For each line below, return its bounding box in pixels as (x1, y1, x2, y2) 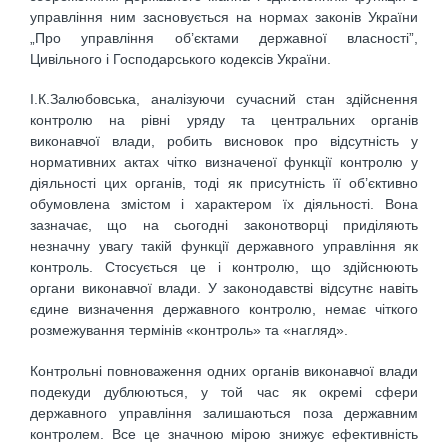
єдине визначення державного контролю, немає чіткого (30, 301, 418, 318)
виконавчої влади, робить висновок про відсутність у (30, 133, 418, 150)
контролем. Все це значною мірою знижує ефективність (30, 425, 418, 442)
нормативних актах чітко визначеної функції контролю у (30, 154, 418, 171)
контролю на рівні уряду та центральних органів (30, 112, 418, 129)
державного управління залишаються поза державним (30, 404, 418, 421)
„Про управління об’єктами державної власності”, (30, 29, 418, 46)
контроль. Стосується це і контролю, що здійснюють (30, 259, 418, 276)
